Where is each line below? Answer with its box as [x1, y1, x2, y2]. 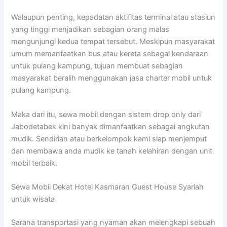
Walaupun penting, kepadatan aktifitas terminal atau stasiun [11, 13, 216, 22]
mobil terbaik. [11, 158, 58, 168]
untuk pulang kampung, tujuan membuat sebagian [11, 61, 183, 71]
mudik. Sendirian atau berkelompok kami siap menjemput [11, 134, 207, 143]
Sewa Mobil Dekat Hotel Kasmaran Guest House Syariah [11, 182, 204, 192]
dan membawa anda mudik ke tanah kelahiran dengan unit [11, 146, 213, 156]
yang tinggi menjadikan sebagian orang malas [11, 25, 170, 34]
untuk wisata [11, 195, 55, 204]
